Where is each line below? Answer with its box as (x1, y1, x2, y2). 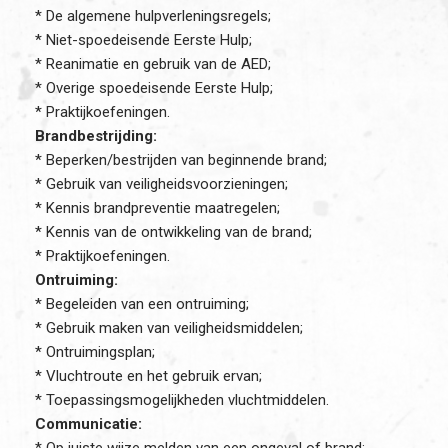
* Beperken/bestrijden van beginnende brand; (35, 151, 327, 169)
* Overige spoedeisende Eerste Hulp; (35, 79, 273, 97)
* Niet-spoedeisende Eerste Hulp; (35, 31, 252, 49)
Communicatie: (35, 415, 142, 433)
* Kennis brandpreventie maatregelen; (35, 199, 280, 217)
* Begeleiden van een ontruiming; (35, 295, 249, 313)
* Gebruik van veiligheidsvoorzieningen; (35, 175, 288, 193)
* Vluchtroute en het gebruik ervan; (35, 367, 262, 385)
